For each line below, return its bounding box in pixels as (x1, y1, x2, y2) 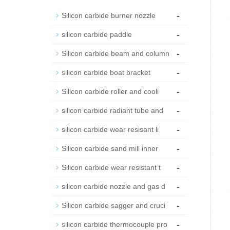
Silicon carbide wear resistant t (62, 163, 161, 171)
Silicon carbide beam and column (62, 49, 169, 57)
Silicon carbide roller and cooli (62, 87, 159, 95)
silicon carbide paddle (62, 30, 132, 39)
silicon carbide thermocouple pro (62, 220, 167, 228)
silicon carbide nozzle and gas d (62, 182, 165, 190)
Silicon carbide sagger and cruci (62, 201, 165, 209)
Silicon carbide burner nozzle (62, 11, 156, 20)
